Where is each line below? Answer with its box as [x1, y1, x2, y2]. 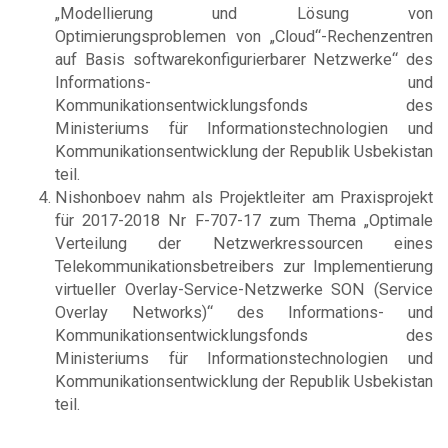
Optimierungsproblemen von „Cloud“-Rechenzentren [55, 26, 433, 46]
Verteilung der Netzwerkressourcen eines [55, 233, 433, 253]
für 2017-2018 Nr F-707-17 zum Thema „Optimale [55, 210, 433, 230]
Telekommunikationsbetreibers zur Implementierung [55, 256, 433, 276]
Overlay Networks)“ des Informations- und [55, 302, 433, 322]
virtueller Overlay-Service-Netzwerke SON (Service [55, 279, 433, 299]
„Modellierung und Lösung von [55, 3, 433, 23]
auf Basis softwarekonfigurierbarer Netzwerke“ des [55, 49, 433, 69]
